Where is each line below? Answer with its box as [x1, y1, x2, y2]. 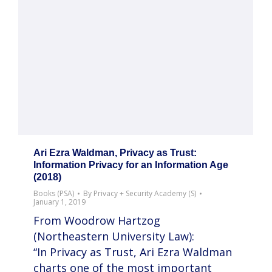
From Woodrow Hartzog [33, 213, 160, 228]
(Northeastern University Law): [33, 229, 194, 244]
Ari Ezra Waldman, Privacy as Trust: [33, 148, 197, 158]
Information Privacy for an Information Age [33, 160, 228, 171]
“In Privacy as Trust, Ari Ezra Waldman [33, 245, 232, 260]
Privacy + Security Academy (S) [93, 188, 196, 199]
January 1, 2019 [33, 197, 86, 208]
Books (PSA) [33, 188, 74, 199]
